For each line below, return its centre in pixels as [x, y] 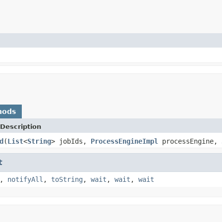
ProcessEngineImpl [124, 141]
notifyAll [25, 179]
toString [67, 179]
